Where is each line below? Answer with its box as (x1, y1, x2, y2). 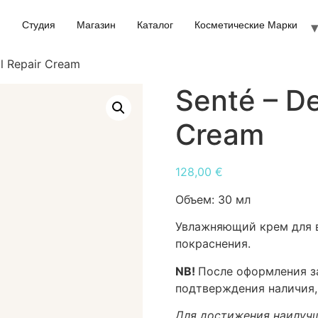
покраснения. (175, 236, 251, 251)
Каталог (137, 18, 174, 33)
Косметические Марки (194, 18, 298, 33)
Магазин (77, 18, 116, 33)
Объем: (175, 192, 218, 207)
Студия (22, 18, 56, 33)
